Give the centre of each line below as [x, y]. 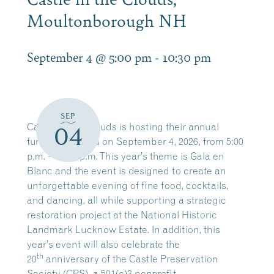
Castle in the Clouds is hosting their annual [123, 127]
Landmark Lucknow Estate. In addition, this [124, 229]
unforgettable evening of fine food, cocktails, [128, 185]
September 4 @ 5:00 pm [89, 57]
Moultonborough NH [107, 20]
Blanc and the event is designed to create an [127, 171]
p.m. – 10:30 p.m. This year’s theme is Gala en [126, 156]
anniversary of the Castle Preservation [131, 259]
